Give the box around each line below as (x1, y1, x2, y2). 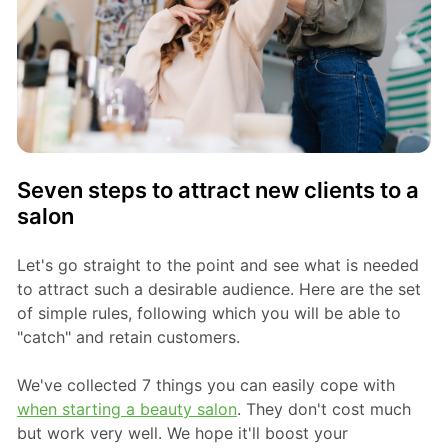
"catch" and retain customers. (16, 326, 240, 347)
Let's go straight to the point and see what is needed (16, 254, 419, 275)
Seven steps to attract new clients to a (16, 176, 419, 203)
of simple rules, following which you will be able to (16, 302, 401, 323)
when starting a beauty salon (16, 398, 237, 419)
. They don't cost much (236, 398, 411, 419)
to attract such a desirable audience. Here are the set (16, 278, 421, 299)
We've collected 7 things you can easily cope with (16, 374, 395, 395)
